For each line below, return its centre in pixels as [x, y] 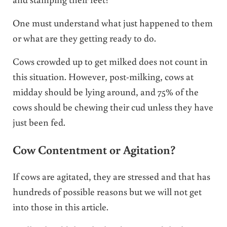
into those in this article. [60, 207]
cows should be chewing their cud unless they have [113, 106]
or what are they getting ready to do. [85, 37]
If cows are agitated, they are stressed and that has [111, 176]
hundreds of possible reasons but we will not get [107, 192]
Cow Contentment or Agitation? [94, 149]
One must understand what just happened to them [112, 22]
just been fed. [39, 122]
